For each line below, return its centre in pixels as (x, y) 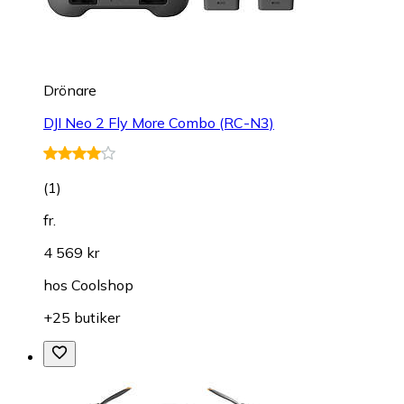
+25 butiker (82, 317)
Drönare (70, 90)
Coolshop (102, 285)
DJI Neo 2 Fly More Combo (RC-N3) (159, 122)
